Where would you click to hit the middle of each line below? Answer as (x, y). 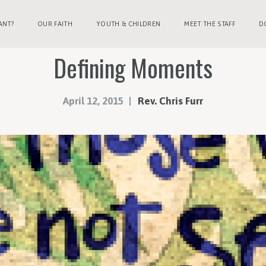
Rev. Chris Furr (170, 101)
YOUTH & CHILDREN (129, 24)
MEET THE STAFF (210, 24)
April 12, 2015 (94, 101)
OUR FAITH (55, 24)
